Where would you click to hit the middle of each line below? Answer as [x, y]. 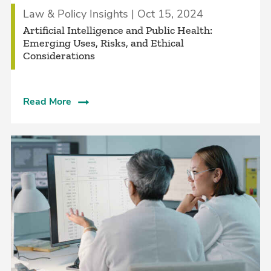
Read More [47, 101]
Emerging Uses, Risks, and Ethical [103, 43]
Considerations [59, 55]
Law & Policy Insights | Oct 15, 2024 [113, 14]
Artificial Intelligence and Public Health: [117, 30]
